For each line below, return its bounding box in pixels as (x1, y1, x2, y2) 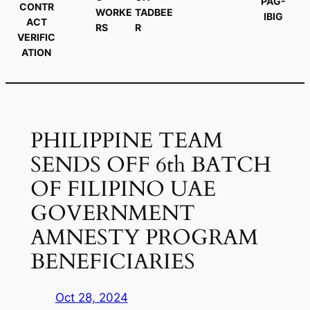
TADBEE (135, 6, 174, 18)
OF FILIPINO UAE (30, 174, 216, 203)
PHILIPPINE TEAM (30, 125, 223, 155)
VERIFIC (17, 31, 56, 44)
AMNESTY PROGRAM (30, 222, 258, 252)
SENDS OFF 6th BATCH (30, 149, 271, 179)
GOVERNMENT (30, 198, 195, 228)
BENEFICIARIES (30, 246, 195, 276)
